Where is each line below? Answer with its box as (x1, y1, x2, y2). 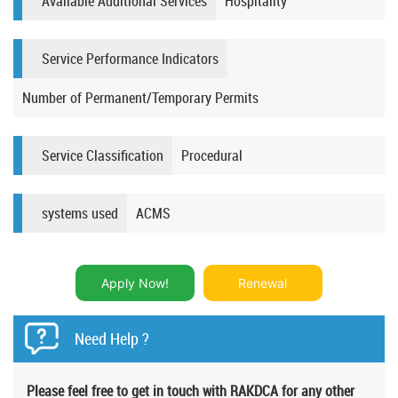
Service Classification (42, 146, 163, 166)
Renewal (238, 275, 288, 291)
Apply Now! (101, 275, 170, 291)
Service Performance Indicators (42, 49, 219, 69)
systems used (42, 203, 118, 224)
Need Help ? (75, 328, 149, 350)
